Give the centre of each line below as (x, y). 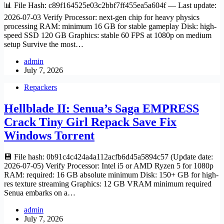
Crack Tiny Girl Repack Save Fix (90, 122)
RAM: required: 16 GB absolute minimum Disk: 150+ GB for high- (111, 174)
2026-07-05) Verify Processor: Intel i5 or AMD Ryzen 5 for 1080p (109, 165)
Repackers (40, 87)
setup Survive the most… (44, 44)
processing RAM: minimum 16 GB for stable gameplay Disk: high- (110, 26)
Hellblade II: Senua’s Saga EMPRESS (101, 108)
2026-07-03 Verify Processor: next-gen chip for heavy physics (102, 17)
